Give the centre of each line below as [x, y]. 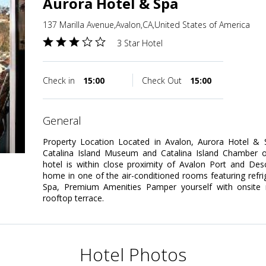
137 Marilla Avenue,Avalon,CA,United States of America [146, 25]
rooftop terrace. [73, 198]
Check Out [163, 81]
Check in [60, 81]
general [66, 121]
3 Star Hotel [140, 43]
